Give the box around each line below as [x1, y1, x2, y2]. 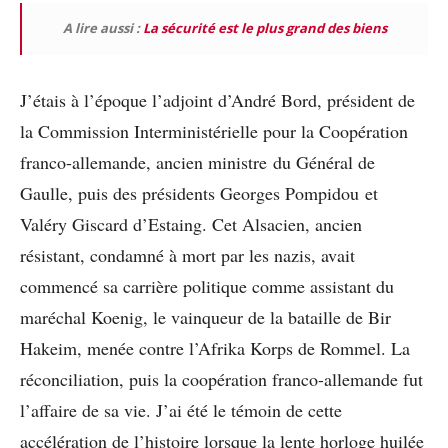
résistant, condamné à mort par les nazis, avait [20, 243, 355, 268]
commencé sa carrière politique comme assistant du [20, 274, 394, 299]
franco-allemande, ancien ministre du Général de [20, 150, 375, 175]
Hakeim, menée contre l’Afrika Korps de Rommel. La [20, 336, 410, 361]
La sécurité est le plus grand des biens [143, 19, 387, 38]
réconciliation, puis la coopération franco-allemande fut [20, 367, 423, 392]
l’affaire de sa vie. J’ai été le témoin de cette [20, 398, 342, 423]
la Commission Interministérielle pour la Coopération [20, 119, 408, 144]
